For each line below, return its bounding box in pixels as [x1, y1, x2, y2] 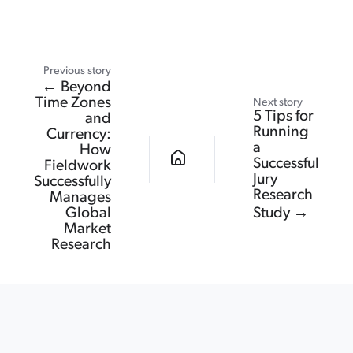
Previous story [43, 65, 111, 78]
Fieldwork [44, 158, 111, 175]
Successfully [34, 174, 111, 191]
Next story [253, 97, 303, 110]
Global [65, 206, 111, 222]
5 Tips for [253, 109, 314, 125]
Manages [50, 190, 111, 206]
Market [64, 221, 111, 238]
